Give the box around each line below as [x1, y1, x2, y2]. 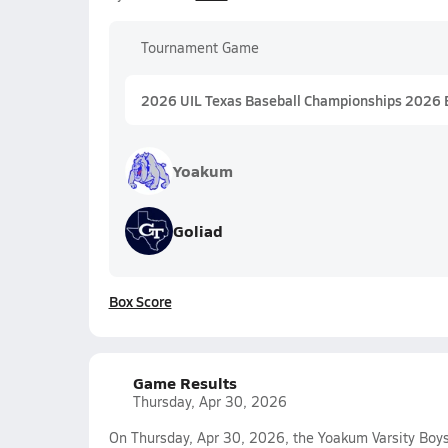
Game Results [132, 371, 237, 394]
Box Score [108, 291, 172, 311]
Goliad [172, 219, 223, 242]
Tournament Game [140, 38, 259, 57]
